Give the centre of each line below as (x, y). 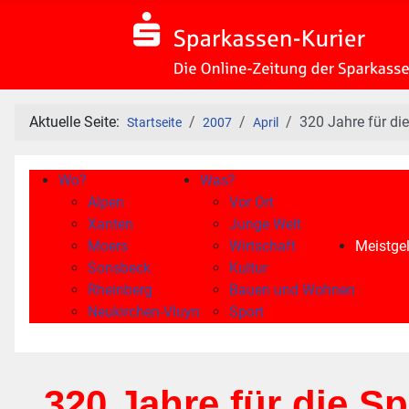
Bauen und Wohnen (292, 290)
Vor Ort (252, 202)
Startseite (154, 122)
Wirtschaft (262, 246)
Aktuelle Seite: (78, 122)
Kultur (248, 268)
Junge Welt (265, 224)
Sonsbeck (119, 268)
